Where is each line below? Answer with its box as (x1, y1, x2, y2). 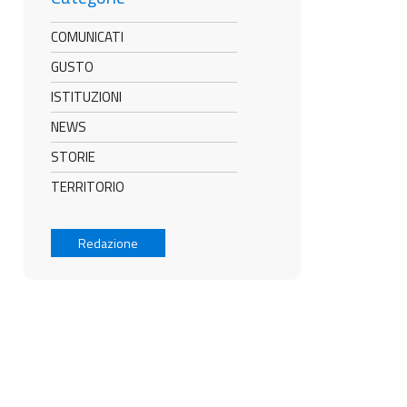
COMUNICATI (51, 26, 124, 47)
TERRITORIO (51, 176, 124, 197)
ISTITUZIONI (51, 86, 122, 107)
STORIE (51, 146, 95, 167)
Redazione (78, 233, 138, 253)
